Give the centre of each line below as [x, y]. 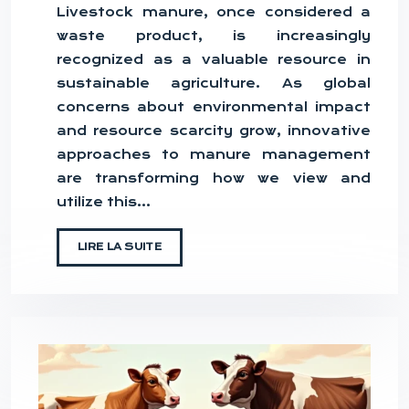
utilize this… [104, 201]
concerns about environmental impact [214, 106]
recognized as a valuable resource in [214, 59]
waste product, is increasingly [214, 35]
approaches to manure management [214, 154]
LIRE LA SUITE [120, 246]
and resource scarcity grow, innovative [214, 130]
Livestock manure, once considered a [214, 11]
